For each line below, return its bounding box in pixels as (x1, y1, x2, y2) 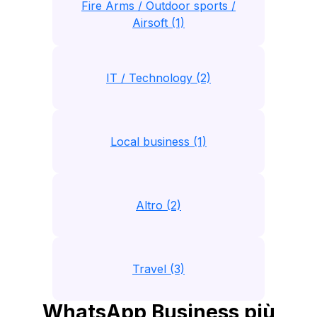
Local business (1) (110, 134, 207, 149)
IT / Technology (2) (106, 71, 211, 85)
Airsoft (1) (132, 16, 185, 30)
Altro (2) (136, 198, 181, 212)
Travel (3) (132, 262, 185, 276)
